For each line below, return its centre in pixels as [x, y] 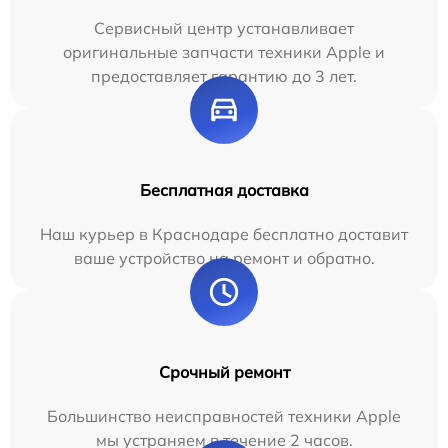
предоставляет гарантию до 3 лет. [224, 75]
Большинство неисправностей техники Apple [224, 415]
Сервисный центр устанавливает [224, 27]
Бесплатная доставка [224, 189]
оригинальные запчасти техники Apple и [224, 51]
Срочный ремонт [224, 371]
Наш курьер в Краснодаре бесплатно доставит [224, 233]
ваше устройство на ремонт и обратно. [224, 257]
